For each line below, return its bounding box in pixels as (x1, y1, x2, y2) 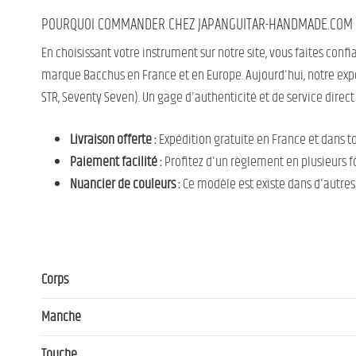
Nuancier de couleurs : (70, 172, 180, 195)
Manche (41, 305, 81, 328)
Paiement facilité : (70, 150, 162, 173)
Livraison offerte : (70, 128, 157, 151)
